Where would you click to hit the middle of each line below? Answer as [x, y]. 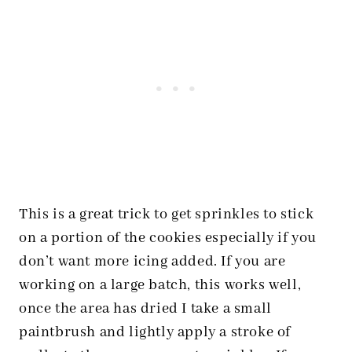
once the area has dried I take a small [145, 309]
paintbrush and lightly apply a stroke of [155, 333]
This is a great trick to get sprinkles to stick [167, 215]
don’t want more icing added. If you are [152, 262]
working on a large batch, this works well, [160, 286]
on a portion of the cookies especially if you [168, 238]
